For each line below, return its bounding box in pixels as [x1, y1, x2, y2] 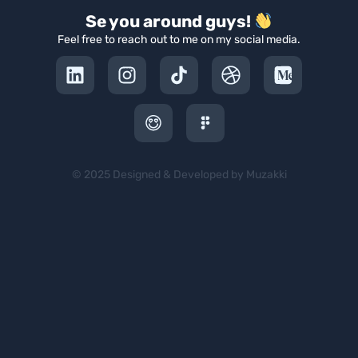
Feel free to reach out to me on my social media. [58, 33, 300, 46]
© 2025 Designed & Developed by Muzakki [71, 168, 287, 181]
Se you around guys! [85, 11, 254, 31]
